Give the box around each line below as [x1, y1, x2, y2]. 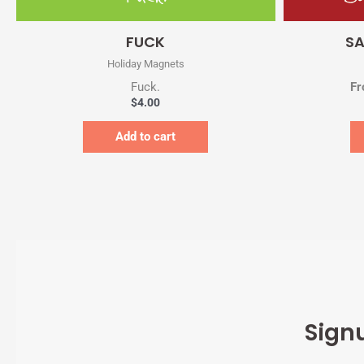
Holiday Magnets [106, 57, 184, 70]
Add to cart [115, 128, 176, 144]
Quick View [105, 25, 167, 41]
